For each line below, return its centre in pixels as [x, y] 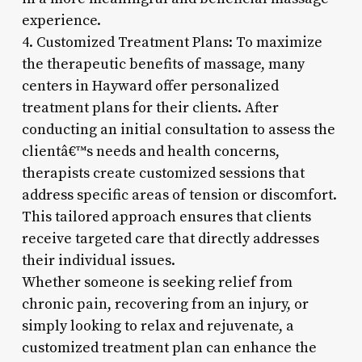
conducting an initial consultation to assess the [178, 129]
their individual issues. [98, 260]
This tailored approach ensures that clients [166, 217]
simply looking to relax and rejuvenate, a [158, 326]
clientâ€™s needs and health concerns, [150, 151]
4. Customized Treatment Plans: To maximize [172, 42]
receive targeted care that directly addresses [170, 238]
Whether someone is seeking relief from [157, 282]
